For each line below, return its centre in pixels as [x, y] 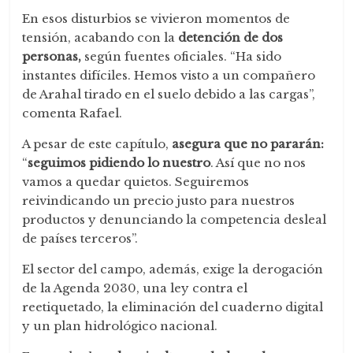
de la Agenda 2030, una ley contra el [135, 288]
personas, [52, 56]
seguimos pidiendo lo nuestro [119, 162]
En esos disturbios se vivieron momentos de [156, 18]
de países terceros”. [80, 238]
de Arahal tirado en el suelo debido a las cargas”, [169, 94]
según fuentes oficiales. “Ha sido [182, 56]
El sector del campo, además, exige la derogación [173, 269]
